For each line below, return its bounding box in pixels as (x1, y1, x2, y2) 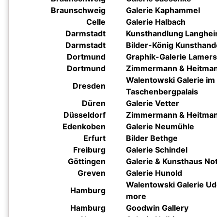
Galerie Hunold (126, 168, 182, 178)
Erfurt (83, 133, 106, 143)
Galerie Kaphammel (126, 5, 200, 15)
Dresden (73, 81, 106, 91)
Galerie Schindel (126, 145, 187, 155)
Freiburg (73, 145, 106, 155)
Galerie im (175, 75, 215, 85)
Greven (77, 168, 106, 178)
